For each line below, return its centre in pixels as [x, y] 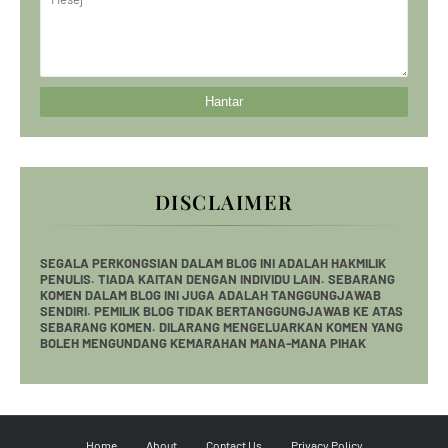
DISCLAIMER [224, 202]
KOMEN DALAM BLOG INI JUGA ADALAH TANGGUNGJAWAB [210, 295]
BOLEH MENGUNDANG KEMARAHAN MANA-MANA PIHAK [203, 343]
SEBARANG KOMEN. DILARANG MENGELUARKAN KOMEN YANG [221, 327]
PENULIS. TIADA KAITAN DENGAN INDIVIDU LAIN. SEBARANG [217, 279]
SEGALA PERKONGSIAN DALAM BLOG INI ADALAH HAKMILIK [213, 263]
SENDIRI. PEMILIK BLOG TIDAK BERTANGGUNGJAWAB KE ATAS [221, 311]
